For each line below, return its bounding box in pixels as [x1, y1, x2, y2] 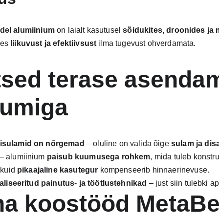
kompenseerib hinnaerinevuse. [98, 166, 210, 174]
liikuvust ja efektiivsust [10, 39, 97, 47]
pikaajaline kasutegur [17, 166, 98, 174]
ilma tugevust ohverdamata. [96, 39, 196, 47]
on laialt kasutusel [54, 26, 123, 34]
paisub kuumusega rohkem [46, 153, 151, 161]
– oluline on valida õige [84, 139, 171, 148]
